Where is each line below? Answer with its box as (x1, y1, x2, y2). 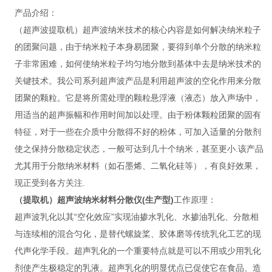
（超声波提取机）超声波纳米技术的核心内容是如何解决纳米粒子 (14, 25, 261, 35)
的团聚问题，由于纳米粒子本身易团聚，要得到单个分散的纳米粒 (14, 42, 261, 52)
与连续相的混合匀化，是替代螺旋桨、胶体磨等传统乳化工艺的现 (14, 229, 261, 239)
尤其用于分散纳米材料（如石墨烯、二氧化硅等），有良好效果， (14, 161, 261, 171)
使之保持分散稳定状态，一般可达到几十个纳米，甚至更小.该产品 (14, 144, 263, 154)
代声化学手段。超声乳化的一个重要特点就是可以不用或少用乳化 (14, 246, 261, 256)
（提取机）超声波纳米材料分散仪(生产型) (14, 195, 174, 205)
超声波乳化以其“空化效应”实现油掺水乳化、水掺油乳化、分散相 (14, 212, 259, 222)
